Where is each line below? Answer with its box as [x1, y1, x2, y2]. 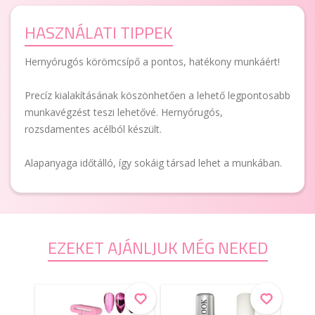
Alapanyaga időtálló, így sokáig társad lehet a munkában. [25, 156, 282, 169]
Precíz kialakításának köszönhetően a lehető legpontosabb [25, 89, 290, 102]
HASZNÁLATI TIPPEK [25, 20, 173, 45]
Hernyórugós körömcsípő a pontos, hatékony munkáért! [25, 55, 280, 68]
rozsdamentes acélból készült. [25, 122, 162, 136]
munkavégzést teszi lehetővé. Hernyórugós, [25, 105, 223, 119]
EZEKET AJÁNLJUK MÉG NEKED [47, 235, 268, 260]
